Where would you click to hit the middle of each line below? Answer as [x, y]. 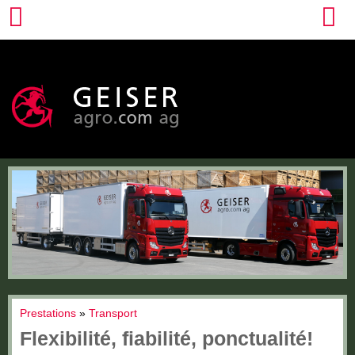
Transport [113, 313]
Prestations [48, 313]
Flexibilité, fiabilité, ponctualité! [166, 338]
